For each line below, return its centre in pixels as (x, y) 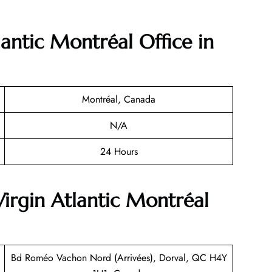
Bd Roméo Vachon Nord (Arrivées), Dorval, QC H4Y (119, 257)
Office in (173, 42)
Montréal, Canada (119, 100)
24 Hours (119, 152)
